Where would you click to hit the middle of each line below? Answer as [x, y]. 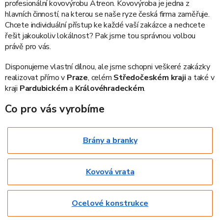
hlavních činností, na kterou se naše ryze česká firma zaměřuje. [107, 14]
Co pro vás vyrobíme [55, 109]
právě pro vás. [28, 46]
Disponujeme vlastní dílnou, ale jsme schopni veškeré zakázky [108, 67]
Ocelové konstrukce [110, 203]
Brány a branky [110, 140]
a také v [201, 77]
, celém [101, 77]
